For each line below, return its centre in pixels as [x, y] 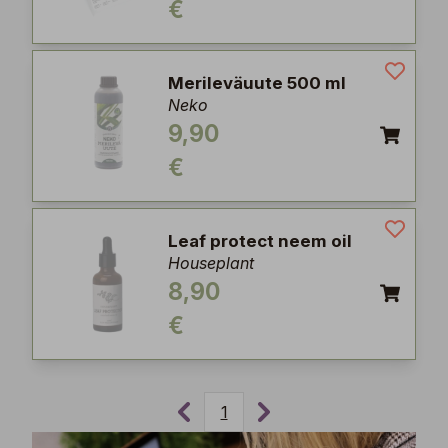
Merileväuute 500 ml [257, 83]
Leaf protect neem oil [260, 241]
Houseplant [211, 263]
